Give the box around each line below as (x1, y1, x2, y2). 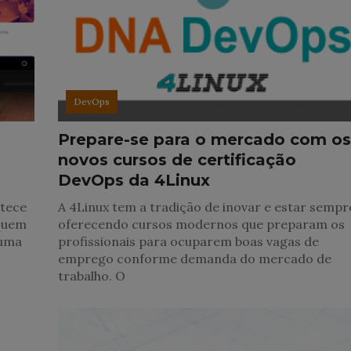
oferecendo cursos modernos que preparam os (58, 216, 346, 233)
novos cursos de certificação (58, 150, 297, 170)
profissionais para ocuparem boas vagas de (58, 233, 320, 250)
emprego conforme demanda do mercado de (58, 251, 332, 267)
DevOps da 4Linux (58, 171, 211, 190)
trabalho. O (58, 268, 126, 284)
